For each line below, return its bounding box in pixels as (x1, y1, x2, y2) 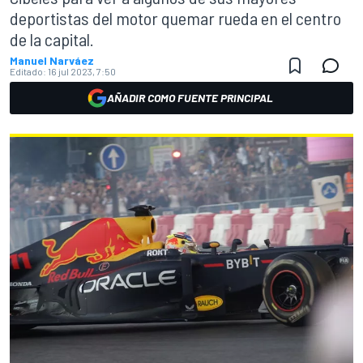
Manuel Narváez (10, 53, 94, 67)
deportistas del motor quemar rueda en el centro (10, 7, 341, 28)
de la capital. (10, 28, 94, 49)
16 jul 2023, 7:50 (48, 66, 116, 77)
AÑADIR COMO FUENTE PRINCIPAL (106, 91, 273, 105)
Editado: (10, 66, 46, 77)
